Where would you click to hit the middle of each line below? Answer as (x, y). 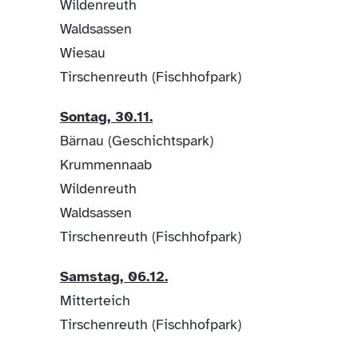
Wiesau (85, 52)
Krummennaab (106, 164)
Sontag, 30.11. (106, 116)
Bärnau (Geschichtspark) (139, 140)
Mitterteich (95, 300)
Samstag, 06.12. (114, 276)
